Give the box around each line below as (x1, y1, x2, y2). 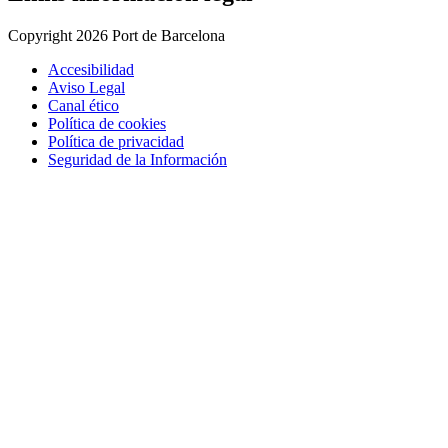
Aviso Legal (48, 78, 125, 96)
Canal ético (48, 96, 119, 114)
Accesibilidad (48, 60, 134, 78)
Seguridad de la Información (48, 150, 227, 168)
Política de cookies (48, 114, 166, 132)
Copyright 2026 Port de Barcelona (8, 26, 225, 44)
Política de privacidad (48, 132, 184, 150)
